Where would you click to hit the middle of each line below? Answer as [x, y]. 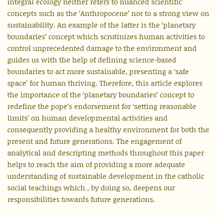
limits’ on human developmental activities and [87, 118]
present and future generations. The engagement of [94, 141]
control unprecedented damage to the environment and [102, 48]
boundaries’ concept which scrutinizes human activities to [106, 37]
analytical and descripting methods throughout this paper [106, 153]
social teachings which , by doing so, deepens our [91, 188]
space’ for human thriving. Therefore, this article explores [105, 83]
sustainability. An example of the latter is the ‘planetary [101, 25]
